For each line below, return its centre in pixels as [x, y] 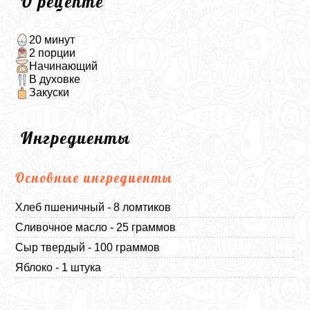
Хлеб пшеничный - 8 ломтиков [93, 207]
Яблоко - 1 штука [58, 267]
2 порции [52, 53]
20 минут [52, 39]
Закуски [49, 93]
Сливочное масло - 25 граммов [96, 227]
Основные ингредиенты [94, 177]
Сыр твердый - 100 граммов [88, 247]
